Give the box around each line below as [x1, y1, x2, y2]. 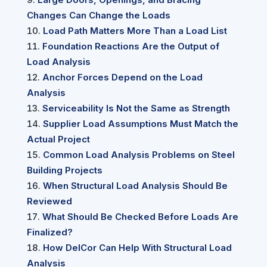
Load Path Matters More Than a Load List [42, 25, 227, 37]
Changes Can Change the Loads [26, 10, 170, 21]
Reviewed [26, 195, 72, 207]
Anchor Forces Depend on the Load [42, 72, 203, 83]
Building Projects [26, 164, 103, 176]
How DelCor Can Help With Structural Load [42, 242, 232, 254]
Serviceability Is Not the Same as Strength [42, 103, 230, 114]
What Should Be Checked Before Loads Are [42, 211, 238, 223]
